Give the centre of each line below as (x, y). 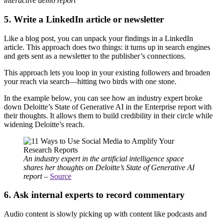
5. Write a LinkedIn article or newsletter (84, 19)
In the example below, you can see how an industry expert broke (103, 98)
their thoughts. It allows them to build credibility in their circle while (108, 115)
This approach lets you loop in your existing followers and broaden (107, 72)
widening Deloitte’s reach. (44, 124)
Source (61, 176)
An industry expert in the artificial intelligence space (104, 158)
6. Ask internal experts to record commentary (94, 195)
